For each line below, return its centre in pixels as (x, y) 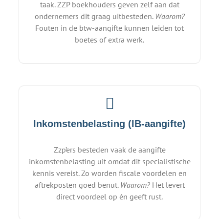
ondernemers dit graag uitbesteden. (95, 16)
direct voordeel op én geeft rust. (109, 196)
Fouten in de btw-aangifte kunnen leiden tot (109, 28)
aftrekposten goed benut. (77, 185)
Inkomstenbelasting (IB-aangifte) (109, 123)
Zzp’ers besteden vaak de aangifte (109, 149)
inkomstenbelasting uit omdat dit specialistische (109, 161)
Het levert (167, 185)
